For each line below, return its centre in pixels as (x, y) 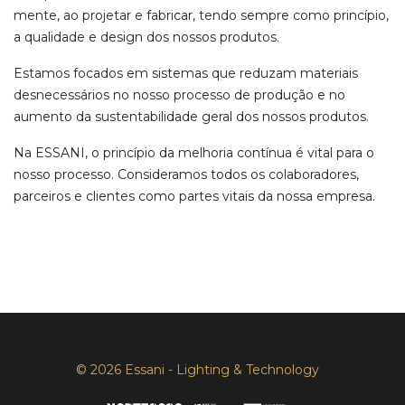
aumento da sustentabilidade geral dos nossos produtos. (191, 116)
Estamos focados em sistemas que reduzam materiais (186, 73)
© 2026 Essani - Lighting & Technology (199, 370)
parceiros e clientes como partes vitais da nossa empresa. (194, 196)
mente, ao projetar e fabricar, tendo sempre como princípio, (201, 15)
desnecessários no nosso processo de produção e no (179, 94)
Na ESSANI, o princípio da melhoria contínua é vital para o (194, 152)
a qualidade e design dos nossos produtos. (146, 37)
